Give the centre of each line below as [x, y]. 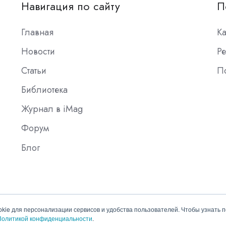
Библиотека [45, 90]
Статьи [34, 71]
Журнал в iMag [52, 109]
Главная [38, 33]
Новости [38, 52]
